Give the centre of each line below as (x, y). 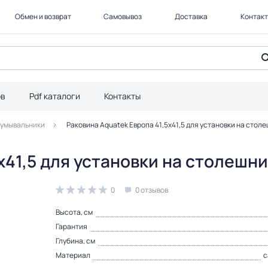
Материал (73, 255)
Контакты (122, 96)
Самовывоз (123, 16)
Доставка (191, 16)
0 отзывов (152, 190)
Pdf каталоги (55, 96)
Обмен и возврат (43, 16)
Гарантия (71, 226)
